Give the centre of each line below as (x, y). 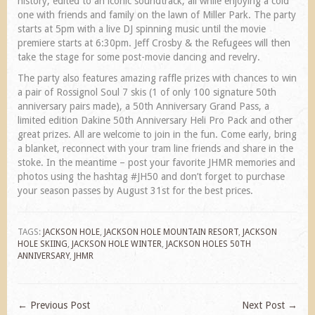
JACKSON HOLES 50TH (208, 244)
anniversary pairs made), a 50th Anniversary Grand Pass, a (143, 106)
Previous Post (59, 305)
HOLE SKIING (43, 244)
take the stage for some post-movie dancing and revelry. (139, 57)
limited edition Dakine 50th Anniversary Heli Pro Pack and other (155, 120)
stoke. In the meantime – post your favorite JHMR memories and (156, 162)
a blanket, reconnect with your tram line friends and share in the (155, 148)
